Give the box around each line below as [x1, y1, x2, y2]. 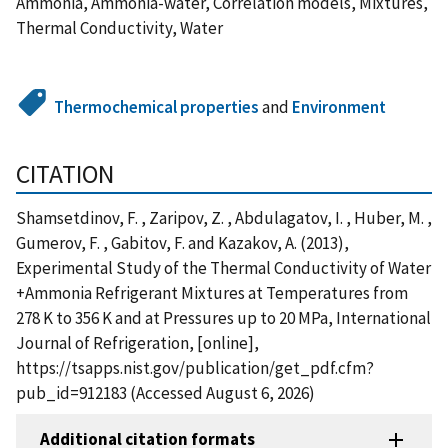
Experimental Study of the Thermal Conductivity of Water [16, 256, 431, 279]
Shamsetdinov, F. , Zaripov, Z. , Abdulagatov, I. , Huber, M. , [16, 206, 432, 229]
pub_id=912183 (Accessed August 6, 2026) [16, 381, 315, 404]
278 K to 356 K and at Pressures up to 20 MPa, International [16, 306, 431, 329]
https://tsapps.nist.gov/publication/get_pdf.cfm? [16, 356, 374, 379]
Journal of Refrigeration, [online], [16, 331, 259, 354]
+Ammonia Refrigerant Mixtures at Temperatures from [16, 281, 408, 304]
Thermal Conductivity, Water [16, 16, 223, 39]
